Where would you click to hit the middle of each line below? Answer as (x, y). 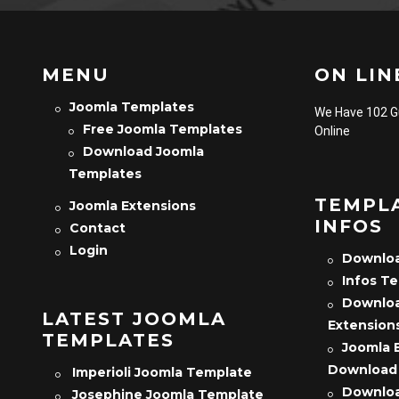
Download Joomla (143, 151)
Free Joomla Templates (162, 129)
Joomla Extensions (132, 206)
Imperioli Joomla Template (162, 372)
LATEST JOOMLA (134, 319)
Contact (97, 228)
